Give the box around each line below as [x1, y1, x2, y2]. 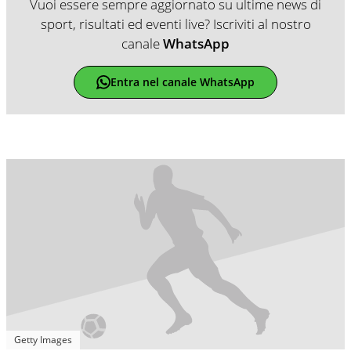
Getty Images [14, 332, 72, 346]
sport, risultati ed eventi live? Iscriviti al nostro [40, 14, 311, 33]
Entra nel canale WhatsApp [110, 74, 255, 90]
